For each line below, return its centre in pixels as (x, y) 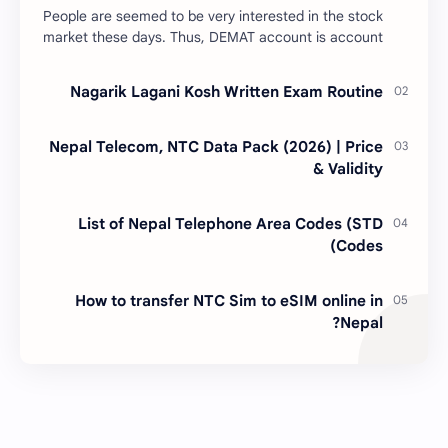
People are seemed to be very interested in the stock (213, 16)
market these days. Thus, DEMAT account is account (213, 37)
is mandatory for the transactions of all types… (239, 58)
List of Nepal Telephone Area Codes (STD (230, 224)
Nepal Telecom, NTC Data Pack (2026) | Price (216, 147)
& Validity (348, 169)
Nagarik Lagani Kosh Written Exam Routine (226, 92)
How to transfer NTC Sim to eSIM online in (229, 301)
